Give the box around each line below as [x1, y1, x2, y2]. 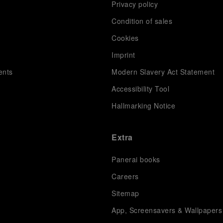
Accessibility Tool [111, 83, 170, 94]
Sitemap [111, 188, 139, 198]
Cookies [111, 32, 139, 43]
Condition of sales [111, 15, 173, 26]
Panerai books [111, 154, 160, 164]
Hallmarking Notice [111, 100, 176, 111]
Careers [111, 171, 139, 181]
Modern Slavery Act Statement [111, 66, 215, 77]
